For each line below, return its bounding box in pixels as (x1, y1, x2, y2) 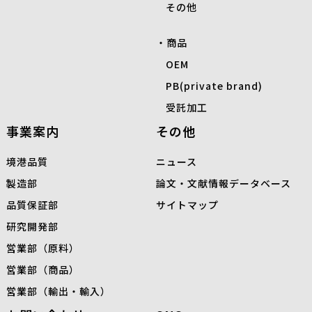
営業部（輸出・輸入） (6, 284, 111, 299)
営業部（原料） (6, 241, 79, 256)
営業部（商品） (6, 263, 79, 277)
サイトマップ (156, 198, 219, 212)
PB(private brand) (166, 79, 263, 93)
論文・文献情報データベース (156, 176, 291, 191)
